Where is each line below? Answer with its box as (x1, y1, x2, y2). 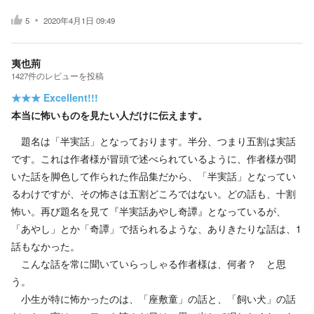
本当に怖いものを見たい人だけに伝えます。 (11, 108, 207, 122)
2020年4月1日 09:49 (43, 14, 115, 26)
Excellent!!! (43, 90, 98, 104)
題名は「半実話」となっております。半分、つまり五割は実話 (11, 134, 296, 148)
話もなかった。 (11, 239, 80, 253)
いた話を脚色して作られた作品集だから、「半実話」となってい (11, 169, 296, 183)
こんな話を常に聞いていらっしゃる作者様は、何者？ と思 (11, 257, 286, 271)
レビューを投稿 (45, 70, 104, 81)
